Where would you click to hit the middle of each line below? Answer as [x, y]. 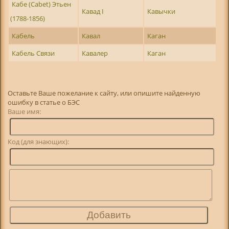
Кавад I [93, 11]
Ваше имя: [40, 112]
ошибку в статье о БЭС [44, 102]
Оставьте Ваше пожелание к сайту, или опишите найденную [104, 93]
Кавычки [162, 11]
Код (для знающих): [39, 142]
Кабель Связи [33, 53]
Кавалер [95, 53]
